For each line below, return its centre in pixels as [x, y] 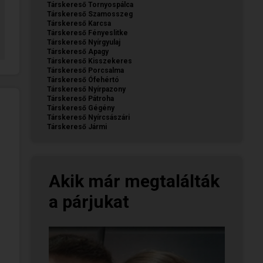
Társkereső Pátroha [80, 98]
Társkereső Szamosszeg [90, 14]
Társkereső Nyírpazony [86, 89]
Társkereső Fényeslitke [87, 33]
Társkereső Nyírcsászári [88, 117]
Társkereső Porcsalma [85, 70]
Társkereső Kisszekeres [90, 61]
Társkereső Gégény [81, 108]
